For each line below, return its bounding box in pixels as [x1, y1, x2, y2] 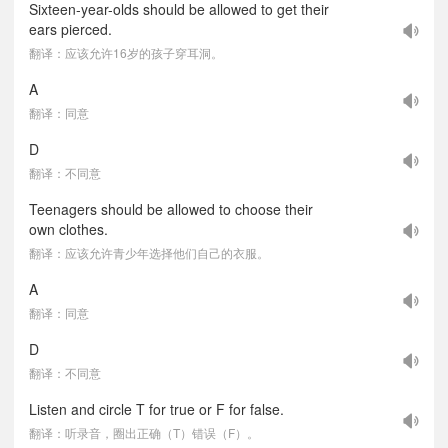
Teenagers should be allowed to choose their [29, 199, 313, 219]
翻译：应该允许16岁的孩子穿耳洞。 [29, 44, 223, 61]
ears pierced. [29, 19, 112, 39]
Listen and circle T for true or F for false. [29, 399, 284, 419]
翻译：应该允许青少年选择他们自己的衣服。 [29, 244, 269, 261]
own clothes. [29, 219, 108, 239]
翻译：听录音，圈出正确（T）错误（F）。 [29, 424, 259, 441]
